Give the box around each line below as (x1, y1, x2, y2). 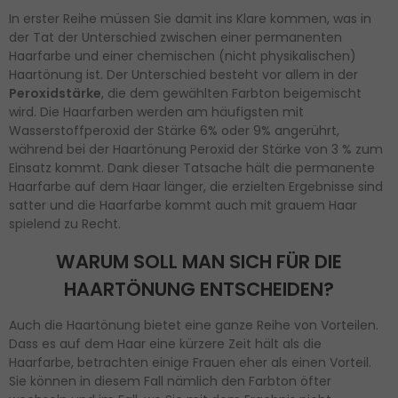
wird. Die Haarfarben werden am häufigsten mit (9, 102, 304, 121)
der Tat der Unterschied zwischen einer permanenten (9, 28, 342, 46)
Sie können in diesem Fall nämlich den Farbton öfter (9, 372, 331, 391)
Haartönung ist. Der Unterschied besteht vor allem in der (9, 65, 358, 84)
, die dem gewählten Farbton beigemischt (101, 84, 362, 102)
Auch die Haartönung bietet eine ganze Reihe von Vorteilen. (9, 316, 378, 335)
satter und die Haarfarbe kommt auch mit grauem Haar (9, 195, 357, 214)
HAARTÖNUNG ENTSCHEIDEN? (64, 275, 334, 302)
